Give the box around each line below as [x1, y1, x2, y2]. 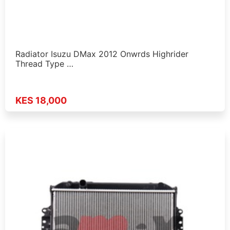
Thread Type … [15, 58, 73, 69]
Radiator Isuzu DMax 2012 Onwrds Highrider [15, 48, 188, 59]
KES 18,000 [15, 95, 67, 106]
